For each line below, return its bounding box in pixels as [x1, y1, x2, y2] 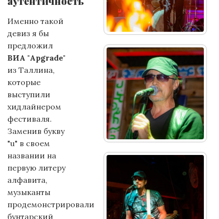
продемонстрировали [7, 199, 94, 209]
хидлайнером [7, 102, 61, 111]
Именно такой [7, 16, 64, 26]
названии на [7, 151, 56, 160]
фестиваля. [7, 114, 52, 124]
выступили [7, 89, 50, 99]
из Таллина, [7, 65, 55, 75]
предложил [7, 41, 53, 50]
